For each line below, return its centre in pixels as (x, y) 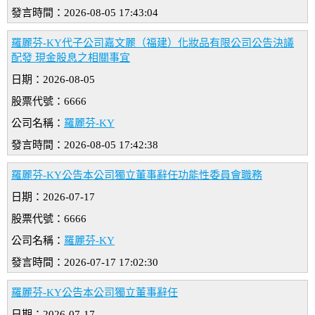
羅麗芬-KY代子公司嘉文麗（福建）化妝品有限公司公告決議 (153, 43)
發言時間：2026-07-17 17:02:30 (85, 263)
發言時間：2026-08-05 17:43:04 (85, 13)
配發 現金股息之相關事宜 (71, 58)
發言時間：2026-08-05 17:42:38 (85, 145)
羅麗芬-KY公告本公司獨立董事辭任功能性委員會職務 (137, 175)
